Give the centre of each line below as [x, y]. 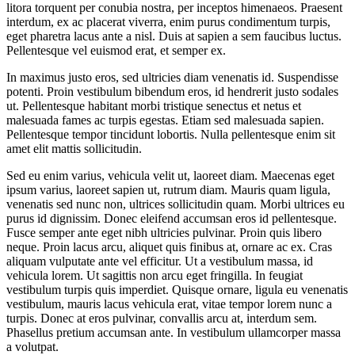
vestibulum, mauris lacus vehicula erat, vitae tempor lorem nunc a [169, 303]
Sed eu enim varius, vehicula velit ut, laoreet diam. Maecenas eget [170, 175]
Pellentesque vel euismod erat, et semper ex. [116, 50]
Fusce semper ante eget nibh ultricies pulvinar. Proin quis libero [164, 232]
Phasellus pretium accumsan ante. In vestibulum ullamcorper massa [174, 332]
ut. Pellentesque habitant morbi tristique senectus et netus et [154, 105]
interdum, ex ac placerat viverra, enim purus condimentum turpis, [168, 21]
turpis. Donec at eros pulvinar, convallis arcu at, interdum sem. [162, 318]
